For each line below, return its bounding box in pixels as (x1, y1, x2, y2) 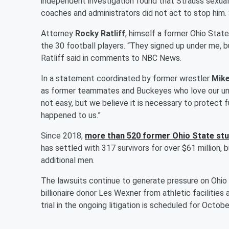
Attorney (41, 28, 75, 38)
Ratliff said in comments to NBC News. (41, 53, 181, 63)
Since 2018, (41, 130, 85, 141)
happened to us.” (41, 110, 101, 120)
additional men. (41, 155, 95, 165)
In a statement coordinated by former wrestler (41, 73, 212, 83)
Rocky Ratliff (75, 28, 125, 38)
